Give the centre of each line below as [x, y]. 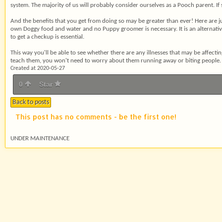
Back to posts [31, 102]
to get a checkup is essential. [47, 37]
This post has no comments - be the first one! [96, 117]
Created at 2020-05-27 [38, 68]
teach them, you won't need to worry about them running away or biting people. [116, 61]
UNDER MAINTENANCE [40, 139]
